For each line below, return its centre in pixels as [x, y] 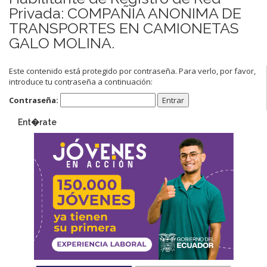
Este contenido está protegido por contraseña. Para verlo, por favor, [132, 71]
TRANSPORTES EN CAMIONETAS [124, 28]
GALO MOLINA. [62, 43]
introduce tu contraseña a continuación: [81, 81]
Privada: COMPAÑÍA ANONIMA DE [125, 13]
